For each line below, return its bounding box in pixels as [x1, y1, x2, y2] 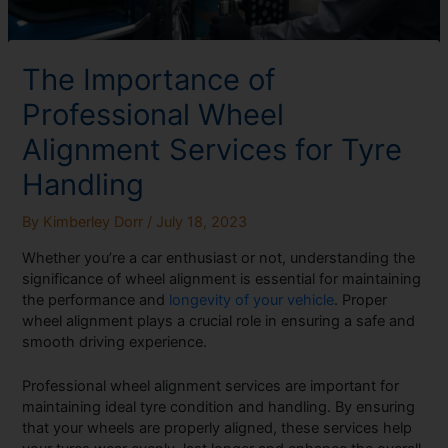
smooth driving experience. [22, 332, 208, 351]
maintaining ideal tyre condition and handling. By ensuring [22, 397, 416, 416]
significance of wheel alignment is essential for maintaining [22, 269, 422, 288]
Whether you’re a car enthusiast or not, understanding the [22, 248, 416, 267]
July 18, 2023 [156, 213, 248, 232]
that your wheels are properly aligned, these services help [22, 418, 413, 437]
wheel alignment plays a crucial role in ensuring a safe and [22, 311, 416, 330]
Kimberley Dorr [43, 213, 148, 232]
